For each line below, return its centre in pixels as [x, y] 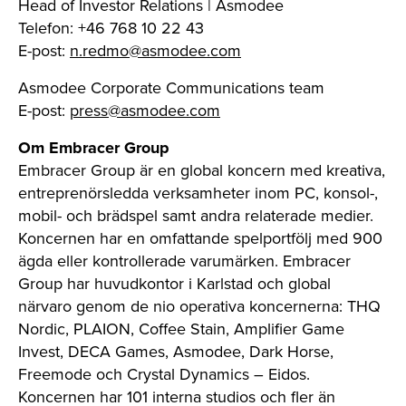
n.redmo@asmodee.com [155, 51]
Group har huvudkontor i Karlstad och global [174, 284]
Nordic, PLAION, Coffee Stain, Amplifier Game [181, 329]
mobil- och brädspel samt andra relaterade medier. [196, 216]
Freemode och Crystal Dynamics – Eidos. [164, 374]
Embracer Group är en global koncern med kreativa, [202, 170]
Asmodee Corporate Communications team [171, 88]
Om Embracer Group [94, 148]
